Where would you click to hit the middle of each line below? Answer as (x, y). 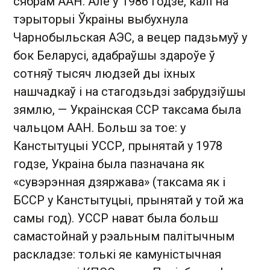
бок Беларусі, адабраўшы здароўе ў (114, 56)
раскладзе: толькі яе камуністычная (117, 255)
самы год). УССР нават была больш (116, 218)
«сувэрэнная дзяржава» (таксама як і (119, 182)
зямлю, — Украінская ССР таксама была (127, 110)
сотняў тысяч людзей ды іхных (104, 74)
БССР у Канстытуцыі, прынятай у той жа (128, 200)
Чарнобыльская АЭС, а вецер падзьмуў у (130, 38)
